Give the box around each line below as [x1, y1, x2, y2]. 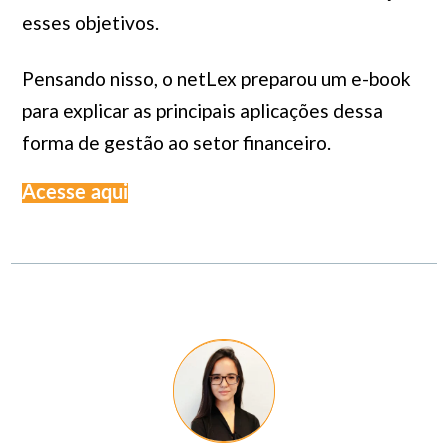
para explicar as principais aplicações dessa [21, 99, 383, 122]
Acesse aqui [21, 183, 128, 203]
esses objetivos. [21, 11, 159, 34]
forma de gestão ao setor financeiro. [21, 131, 331, 154]
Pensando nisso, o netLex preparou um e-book [21, 67, 411, 90]
